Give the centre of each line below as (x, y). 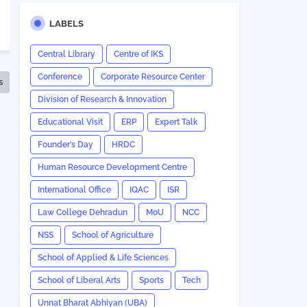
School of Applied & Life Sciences (103, 258)
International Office (74, 190)
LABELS (66, 24)
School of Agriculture (112, 235)
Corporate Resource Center (152, 77)
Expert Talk (176, 122)
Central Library (66, 54)
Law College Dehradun (82, 212)
